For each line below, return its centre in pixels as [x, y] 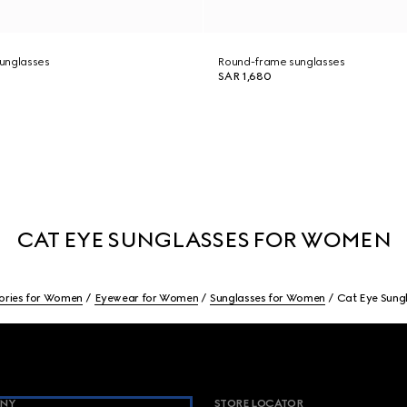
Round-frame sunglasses [282, 62]
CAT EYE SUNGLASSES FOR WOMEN [203, 239]
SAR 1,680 [245, 76]
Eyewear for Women [146, 298]
